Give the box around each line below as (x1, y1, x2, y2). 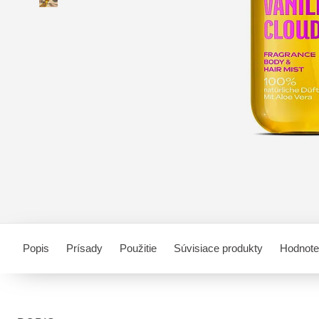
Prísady (66, 242, 103, 254)
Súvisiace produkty (174, 242, 263, 254)
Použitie (120, 242, 157, 254)
